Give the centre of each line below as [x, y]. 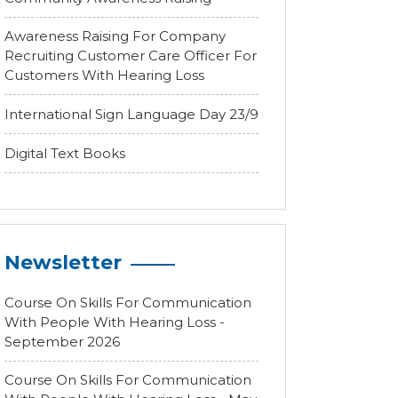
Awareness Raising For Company [115, 36]
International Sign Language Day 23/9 [131, 114]
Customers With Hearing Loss [104, 75]
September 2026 [62, 342]
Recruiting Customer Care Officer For [131, 56]
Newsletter [63, 263]
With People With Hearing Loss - [115, 322]
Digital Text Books [65, 153]
